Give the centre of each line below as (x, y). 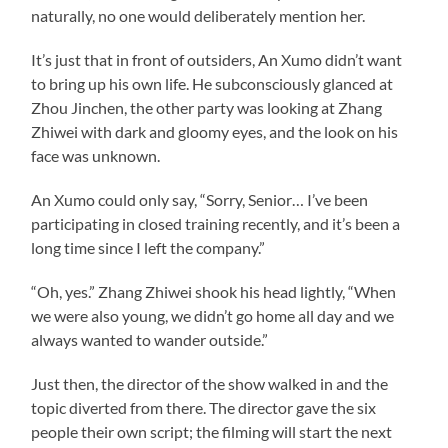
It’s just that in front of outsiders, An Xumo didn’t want (217, 59)
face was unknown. (96, 155)
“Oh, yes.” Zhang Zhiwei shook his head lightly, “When (214, 291)
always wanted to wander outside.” (150, 339)
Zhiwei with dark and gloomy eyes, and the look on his (215, 131)
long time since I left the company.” (148, 247)
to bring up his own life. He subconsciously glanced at (212, 83)
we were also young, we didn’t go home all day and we (213, 315)
